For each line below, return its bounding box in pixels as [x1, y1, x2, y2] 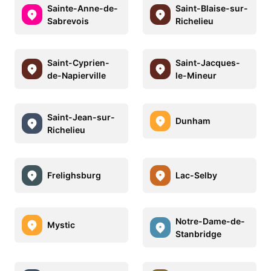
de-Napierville [47, 70, 106, 80]
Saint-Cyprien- [47, 57, 109, 68]
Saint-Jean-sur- [47, 111, 115, 122]
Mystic [47, 220, 75, 230]
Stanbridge [175, 228, 221, 239]
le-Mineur [175, 70, 217, 80]
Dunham [175, 116, 211, 126]
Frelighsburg [47, 170, 101, 181]
